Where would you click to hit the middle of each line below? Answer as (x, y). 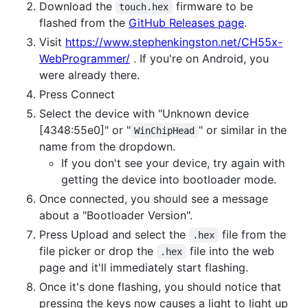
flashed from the (84, 22)
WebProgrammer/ (85, 58)
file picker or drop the (98, 251)
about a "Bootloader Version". (116, 215)
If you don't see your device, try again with (173, 163)
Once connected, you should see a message (154, 198)
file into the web (232, 251)
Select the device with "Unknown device (144, 113)
